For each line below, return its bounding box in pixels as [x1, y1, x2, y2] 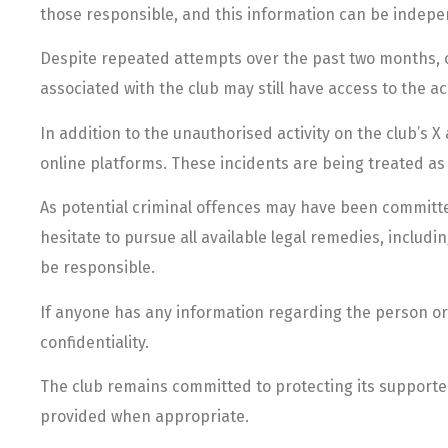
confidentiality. [40, 332, 149, 352]
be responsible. [40, 258, 155, 278]
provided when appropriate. [40, 407, 249, 427]
